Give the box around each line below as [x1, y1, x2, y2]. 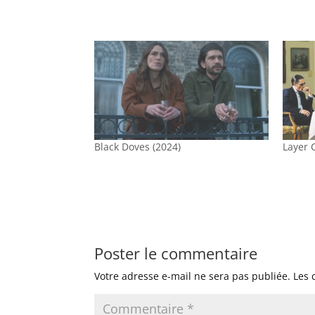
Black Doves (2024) [94, 140, 181, 154]
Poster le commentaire [94, 243, 258, 264]
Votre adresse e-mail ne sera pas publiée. [94, 269, 291, 283]
